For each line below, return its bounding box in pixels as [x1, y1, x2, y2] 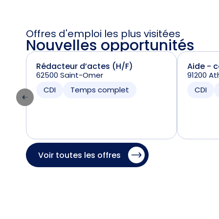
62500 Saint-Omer [36, 70, 103, 80]
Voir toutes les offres [38, 149, 121, 161]
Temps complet [70, 85, 129, 95]
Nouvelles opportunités [25, 35, 194, 56]
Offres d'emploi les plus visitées [25, 27, 180, 41]
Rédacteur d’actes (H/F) [36, 61, 133, 72]
